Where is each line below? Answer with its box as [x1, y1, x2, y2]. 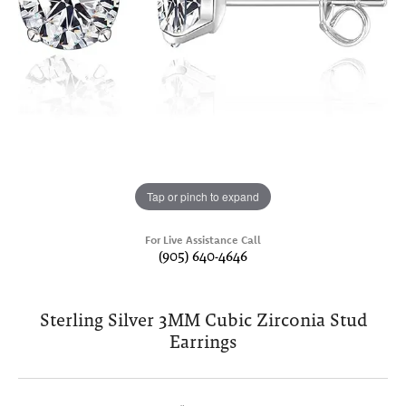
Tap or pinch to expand [147, 188, 259, 204]
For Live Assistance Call [145, 233, 261, 247]
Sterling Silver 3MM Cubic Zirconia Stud [39, 309, 367, 332]
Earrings [169, 331, 237, 353]
